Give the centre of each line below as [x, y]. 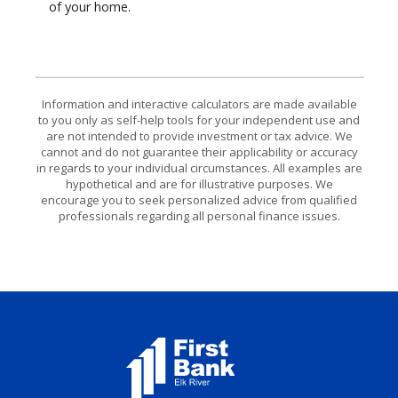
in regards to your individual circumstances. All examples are [199, 168]
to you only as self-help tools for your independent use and [199, 120]
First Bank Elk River [189, 346]
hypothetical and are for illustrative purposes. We [199, 184]
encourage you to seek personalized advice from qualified [199, 200]
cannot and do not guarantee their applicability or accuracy [199, 152]
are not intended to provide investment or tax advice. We [199, 136]
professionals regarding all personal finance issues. [199, 216]
